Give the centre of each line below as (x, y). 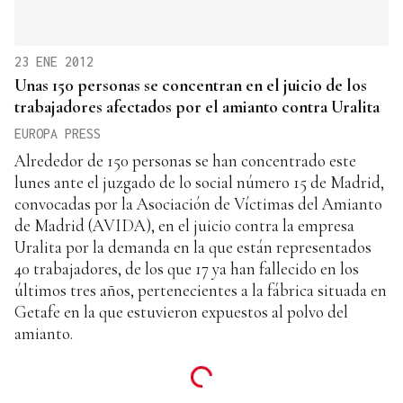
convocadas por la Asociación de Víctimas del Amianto (198, 203)
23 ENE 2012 (54, 61)
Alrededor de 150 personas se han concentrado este (185, 160)
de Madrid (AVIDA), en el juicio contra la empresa (184, 225)
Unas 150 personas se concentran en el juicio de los (191, 85)
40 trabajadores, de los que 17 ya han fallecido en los (187, 268)
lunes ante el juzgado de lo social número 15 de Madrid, (199, 182)
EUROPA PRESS (58, 133)
